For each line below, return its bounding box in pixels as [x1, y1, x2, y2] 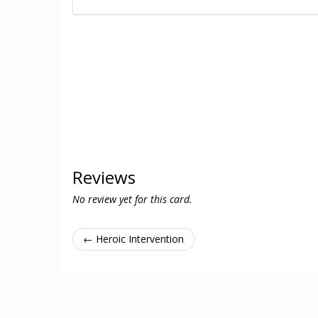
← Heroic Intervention [83, 232, 184, 246]
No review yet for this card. [72, 192, 192, 206]
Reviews [72, 165, 136, 189]
